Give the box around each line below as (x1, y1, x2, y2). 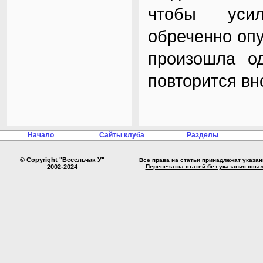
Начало (27, 131, 54, 139)
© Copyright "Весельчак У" (20, 156, 104, 163)
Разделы (186, 131, 218, 139)
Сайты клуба (99, 131, 144, 139)
